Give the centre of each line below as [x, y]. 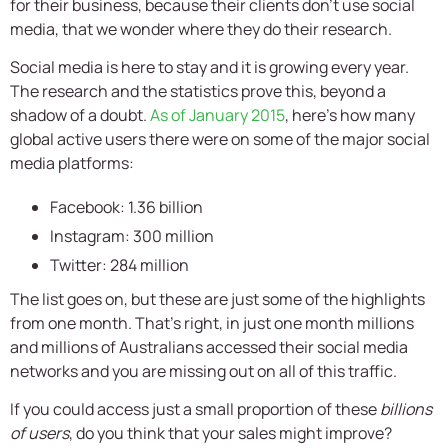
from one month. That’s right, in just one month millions [212, 323]
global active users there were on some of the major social [220, 139]
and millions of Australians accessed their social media [209, 347]
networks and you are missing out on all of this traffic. [203, 371]
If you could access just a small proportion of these [195, 409]
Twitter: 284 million [119, 265]
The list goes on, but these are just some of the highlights [217, 299]
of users [39, 433]
